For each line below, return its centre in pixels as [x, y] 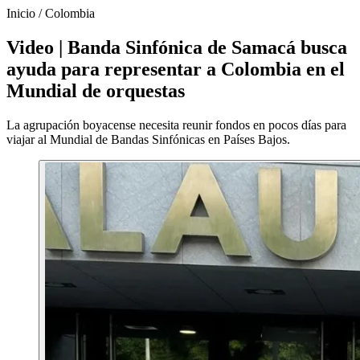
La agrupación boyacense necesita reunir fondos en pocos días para [176, 125]
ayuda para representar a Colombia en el [176, 69]
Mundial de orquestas [96, 90]
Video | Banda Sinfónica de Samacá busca [177, 47]
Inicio [21, 13]
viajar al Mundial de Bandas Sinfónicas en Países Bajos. [148, 139]
